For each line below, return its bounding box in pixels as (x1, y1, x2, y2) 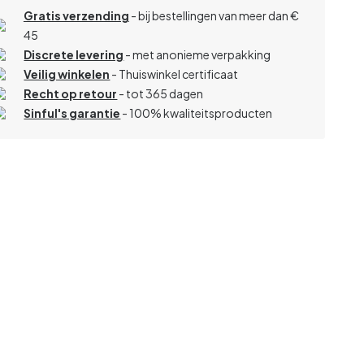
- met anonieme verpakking (123, 46, 271, 62)
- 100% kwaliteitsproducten (120, 105, 273, 120)
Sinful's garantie (24, 105, 121, 120)
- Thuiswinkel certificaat (111, 66, 239, 81)
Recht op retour (24, 85, 118, 101)
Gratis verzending (23, 7, 129, 23)
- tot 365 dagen (117, 85, 204, 101)
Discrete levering (24, 46, 124, 62)
